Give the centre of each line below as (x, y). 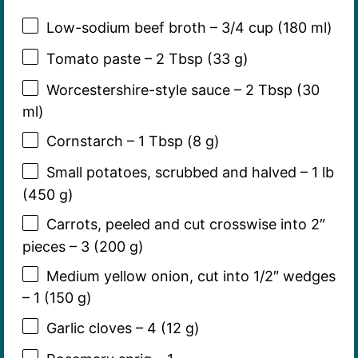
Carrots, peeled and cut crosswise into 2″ (185, 225)
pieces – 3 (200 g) (83, 246)
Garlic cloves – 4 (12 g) (123, 328)
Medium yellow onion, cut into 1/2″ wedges (191, 276)
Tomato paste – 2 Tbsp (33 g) (147, 58)
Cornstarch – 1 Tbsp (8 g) (133, 141)
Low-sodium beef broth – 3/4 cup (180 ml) (189, 27)
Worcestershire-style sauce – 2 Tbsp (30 (183, 89)
